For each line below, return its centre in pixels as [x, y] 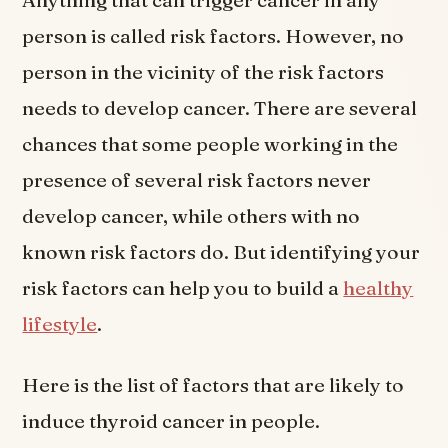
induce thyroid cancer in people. [171, 421]
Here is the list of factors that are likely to [213, 385]
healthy [378, 288]
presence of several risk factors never [197, 180]
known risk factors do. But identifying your [221, 252]
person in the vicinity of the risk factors [203, 72]
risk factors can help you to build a [183, 288]
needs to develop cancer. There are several [220, 108]
